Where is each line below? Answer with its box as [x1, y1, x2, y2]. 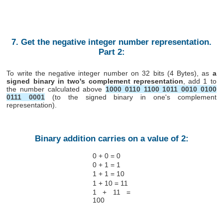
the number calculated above [6, 85, 106, 93]
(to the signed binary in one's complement [45, 93, 217, 101]
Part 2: [98, 47, 125, 57]
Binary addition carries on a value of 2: [34, 133, 189, 143]
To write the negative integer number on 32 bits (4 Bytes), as [6, 69, 213, 77]
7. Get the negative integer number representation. [11, 37, 212, 47]
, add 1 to [183, 77, 217, 85]
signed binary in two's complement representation [6, 77, 183, 85]
